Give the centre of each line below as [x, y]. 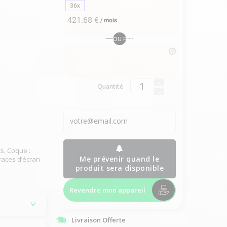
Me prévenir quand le [120, 159]
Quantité [110, 87]
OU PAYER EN [131, 39]
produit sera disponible [120, 168]
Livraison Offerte [98, 220]
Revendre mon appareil [107, 190]
